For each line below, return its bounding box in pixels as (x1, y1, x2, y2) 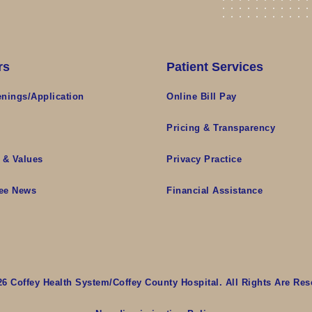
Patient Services (166, 60, 263, 74)
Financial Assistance (166, 185, 263, 196)
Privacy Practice (166, 154, 242, 164)
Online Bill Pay (166, 91, 237, 102)
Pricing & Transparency (166, 123, 275, 133)
